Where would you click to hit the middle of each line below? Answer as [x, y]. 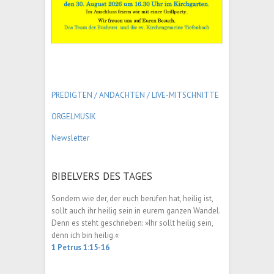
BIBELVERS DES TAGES [102, 176]
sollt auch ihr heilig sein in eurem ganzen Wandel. [136, 210]
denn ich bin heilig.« [85, 235]
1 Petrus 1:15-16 [80, 247]
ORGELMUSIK [74, 116]
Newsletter [70, 138]
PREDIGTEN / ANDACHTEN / [101, 95]
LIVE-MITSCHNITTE [184, 95]
